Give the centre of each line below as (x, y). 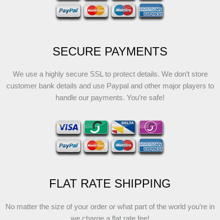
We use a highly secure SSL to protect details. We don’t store (110, 74)
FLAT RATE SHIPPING (110, 184)
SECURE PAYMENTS (110, 51)
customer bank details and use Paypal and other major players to (110, 86)
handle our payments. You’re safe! (110, 98)
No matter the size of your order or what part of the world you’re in (110, 206)
